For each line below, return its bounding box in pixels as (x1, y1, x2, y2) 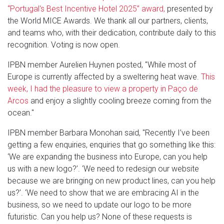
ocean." (7, 108, 36, 118)
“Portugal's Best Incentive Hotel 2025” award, (7, 4, 165, 14)
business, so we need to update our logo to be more (7, 200, 191, 210)
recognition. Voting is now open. (7, 40, 122, 50)
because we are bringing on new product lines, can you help (7, 176, 215, 186)
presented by (165, 4, 213, 14)
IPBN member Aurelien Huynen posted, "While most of (7, 60, 196, 70)
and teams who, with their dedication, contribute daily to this (7, 28, 216, 38)
